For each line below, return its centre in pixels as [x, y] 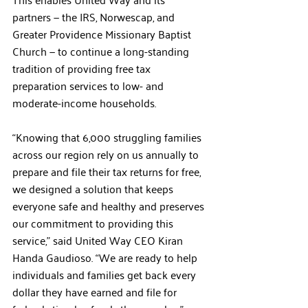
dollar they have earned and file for [96, 291]
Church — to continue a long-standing [102, 51]
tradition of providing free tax [83, 68]
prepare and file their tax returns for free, [108, 171]
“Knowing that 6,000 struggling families [108, 137]
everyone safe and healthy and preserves [110, 206]
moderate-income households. [84, 102]
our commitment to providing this [94, 223]
